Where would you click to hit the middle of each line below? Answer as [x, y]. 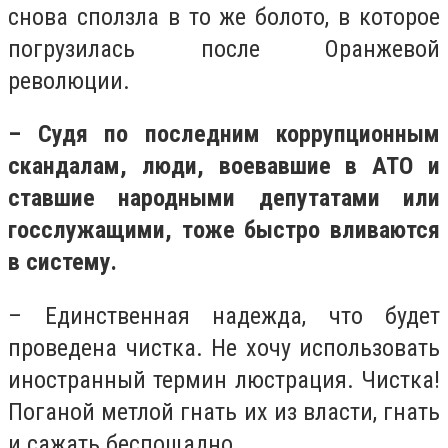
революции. [69, 80]
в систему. [62, 262]
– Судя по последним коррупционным [224, 134]
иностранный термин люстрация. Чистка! [224, 379]
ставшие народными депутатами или [224, 198]
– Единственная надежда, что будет [224, 315]
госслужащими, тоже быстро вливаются [224, 230]
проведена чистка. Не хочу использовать [224, 347]
